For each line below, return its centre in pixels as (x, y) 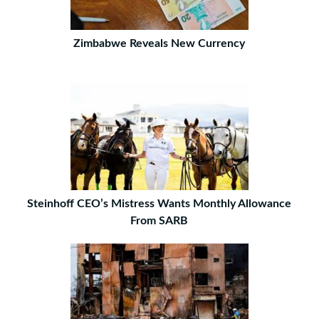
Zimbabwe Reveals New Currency (159, 44)
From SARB (159, 221)
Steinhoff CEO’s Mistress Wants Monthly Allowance (159, 204)
